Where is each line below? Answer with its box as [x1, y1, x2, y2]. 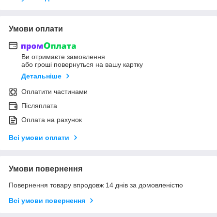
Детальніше [21, 72, 62, 80]
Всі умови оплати [9, 134, 69, 142]
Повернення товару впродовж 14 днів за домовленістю [9, 181, 183, 189]
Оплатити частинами [21, 88, 88, 96]
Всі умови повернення [9, 197, 85, 205]
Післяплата [21, 102, 57, 110]
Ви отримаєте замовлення [21, 53, 105, 61]
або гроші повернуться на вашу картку [21, 61, 143, 69]
